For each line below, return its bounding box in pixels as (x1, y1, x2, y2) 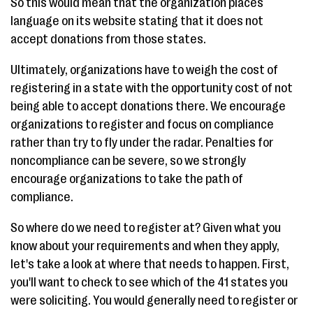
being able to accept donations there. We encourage (10, 99, 286, 113)
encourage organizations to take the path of (10, 172, 243, 186)
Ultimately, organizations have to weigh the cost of (10, 63, 278, 77)
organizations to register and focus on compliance (10, 117, 274, 131)
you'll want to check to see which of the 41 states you (10, 275, 288, 289)
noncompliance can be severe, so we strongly (10, 154, 246, 168)
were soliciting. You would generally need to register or (10, 293, 298, 307)
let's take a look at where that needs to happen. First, (10, 257, 289, 271)
